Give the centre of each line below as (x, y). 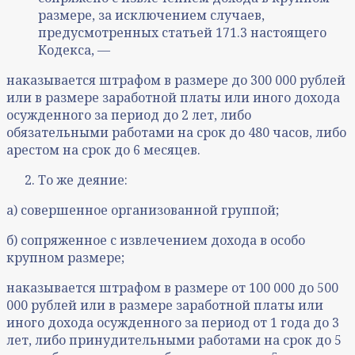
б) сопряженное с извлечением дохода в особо (156, 240)
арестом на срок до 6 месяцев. (103, 150)
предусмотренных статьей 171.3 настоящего (182, 33)
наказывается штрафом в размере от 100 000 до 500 (172, 288)
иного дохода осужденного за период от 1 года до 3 (173, 323)
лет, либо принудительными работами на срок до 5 (174, 340)
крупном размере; (65, 258)
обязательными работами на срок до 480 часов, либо (176, 133)
